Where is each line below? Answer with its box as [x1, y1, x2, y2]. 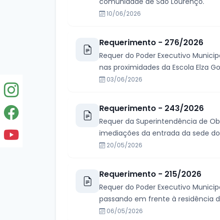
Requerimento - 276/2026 [99, 37, 203, 48]
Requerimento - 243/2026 [99, 103, 204, 114]
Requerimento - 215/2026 [99, 168, 201, 180]
